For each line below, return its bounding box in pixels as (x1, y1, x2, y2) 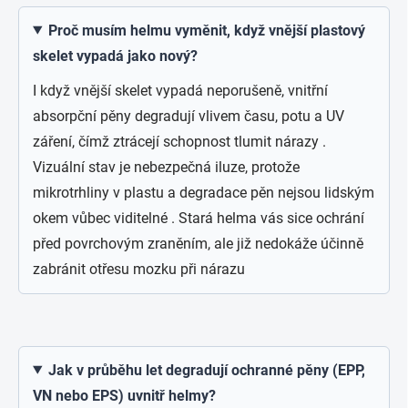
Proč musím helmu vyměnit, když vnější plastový (47, 21, 365, 39)
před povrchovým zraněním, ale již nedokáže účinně (33, 234, 363, 252)
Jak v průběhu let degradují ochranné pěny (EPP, (47, 361, 365, 379)
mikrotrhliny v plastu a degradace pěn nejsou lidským (33, 183, 374, 201)
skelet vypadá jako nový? (33, 46, 198, 65)
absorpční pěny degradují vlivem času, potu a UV (33, 107, 344, 125)
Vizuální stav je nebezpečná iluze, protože (33, 158, 300, 176)
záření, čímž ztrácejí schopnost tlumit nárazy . (33, 132, 326, 150)
